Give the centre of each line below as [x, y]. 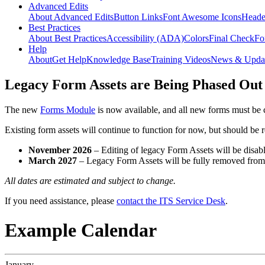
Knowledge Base [119, 60]
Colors [196, 38]
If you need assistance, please [61, 201]
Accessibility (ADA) [145, 38]
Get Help [69, 60]
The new [22, 110]
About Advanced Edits [71, 17]
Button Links [138, 17]
